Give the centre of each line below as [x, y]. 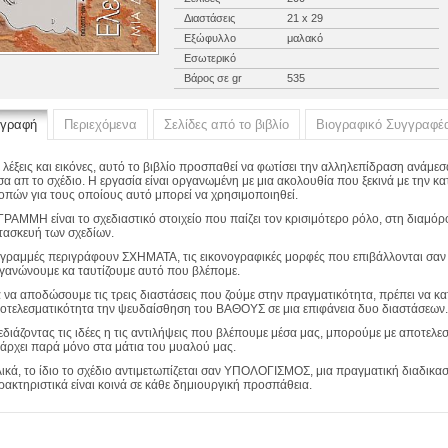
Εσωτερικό [210, 58]
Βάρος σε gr [213, 78]
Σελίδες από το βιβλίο [226, 124]
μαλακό [303, 38]
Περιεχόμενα [100, 124]
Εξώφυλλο [210, 38]
